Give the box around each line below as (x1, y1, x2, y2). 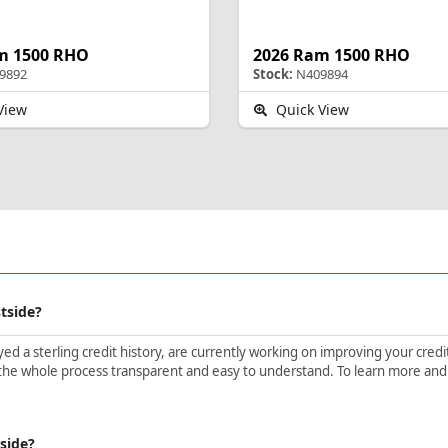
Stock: (253, 64, 293, 83)
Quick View (271, 99, 349, 119)
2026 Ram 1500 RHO (253, 43, 410, 66)
